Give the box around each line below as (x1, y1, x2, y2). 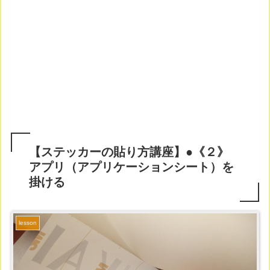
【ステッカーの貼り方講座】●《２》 (29, 145, 230, 159)
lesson (19, 219, 37, 227)
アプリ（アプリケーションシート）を (29, 160, 234, 174)
